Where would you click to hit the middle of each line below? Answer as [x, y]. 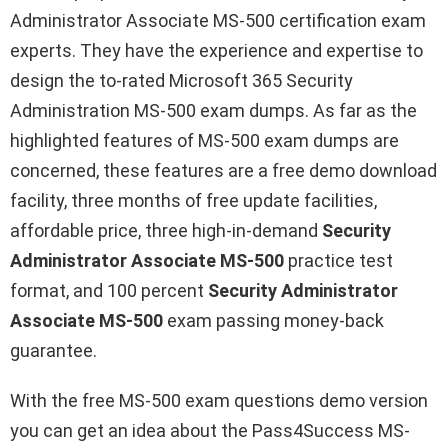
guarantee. [53, 351]
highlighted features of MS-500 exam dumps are [204, 141]
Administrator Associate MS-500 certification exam [218, 21]
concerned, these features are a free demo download [223, 171]
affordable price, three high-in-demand [166, 231]
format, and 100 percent [109, 291]
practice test [338, 261]
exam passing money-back [273, 321]
